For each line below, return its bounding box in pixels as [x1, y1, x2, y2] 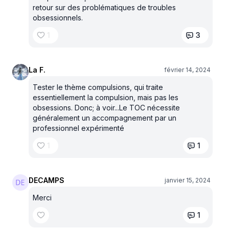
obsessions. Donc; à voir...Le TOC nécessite [33, 103, 180, 112]
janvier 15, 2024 [165, 176, 211, 184]
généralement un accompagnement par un [33, 113, 176, 122]
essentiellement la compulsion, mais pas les [33, 93, 178, 102]
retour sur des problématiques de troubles [33, 3, 176, 12]
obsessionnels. [33, 13, 83, 22]
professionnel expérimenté [33, 124, 124, 132]
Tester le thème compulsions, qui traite [33, 83, 163, 91]
